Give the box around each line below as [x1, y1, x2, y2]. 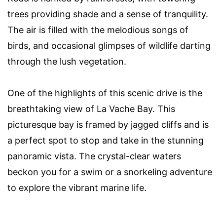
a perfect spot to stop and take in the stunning [7, 135, 204, 146]
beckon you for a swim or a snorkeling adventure [7, 167, 212, 178]
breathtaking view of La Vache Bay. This [7, 104, 175, 114]
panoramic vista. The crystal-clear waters [7, 151, 181, 162]
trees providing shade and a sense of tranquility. [7, 9, 208, 20]
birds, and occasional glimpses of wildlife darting [7, 40, 211, 51]
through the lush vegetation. [7, 56, 126, 67]
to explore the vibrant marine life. [7, 183, 147, 193]
